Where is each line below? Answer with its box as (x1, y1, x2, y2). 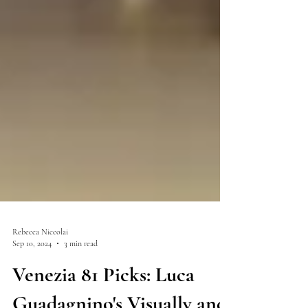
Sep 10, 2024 (12, 282, 52, 292)
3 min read (64, 282, 98, 292)
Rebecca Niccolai (12, 271, 68, 280)
